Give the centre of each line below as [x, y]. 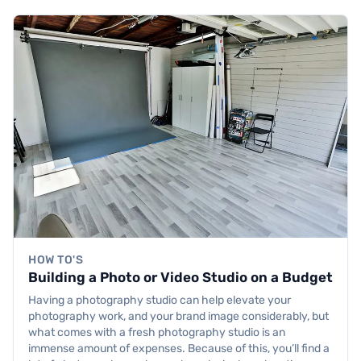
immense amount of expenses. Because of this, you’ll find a [179, 349]
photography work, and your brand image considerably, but [178, 317]
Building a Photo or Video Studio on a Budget [180, 278]
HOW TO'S [56, 260]
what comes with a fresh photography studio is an [157, 333]
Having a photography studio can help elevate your [160, 301]
